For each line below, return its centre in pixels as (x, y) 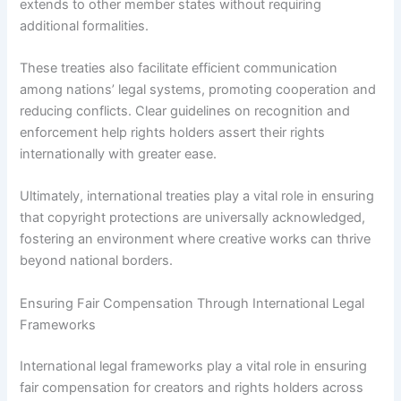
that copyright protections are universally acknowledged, (193, 218)
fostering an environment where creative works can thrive (196, 239)
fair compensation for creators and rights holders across (192, 387)
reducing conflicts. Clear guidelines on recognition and (185, 111)
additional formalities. (85, 26)
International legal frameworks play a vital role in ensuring (194, 366)
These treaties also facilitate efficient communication (179, 68)
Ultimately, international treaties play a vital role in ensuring (197, 196)
